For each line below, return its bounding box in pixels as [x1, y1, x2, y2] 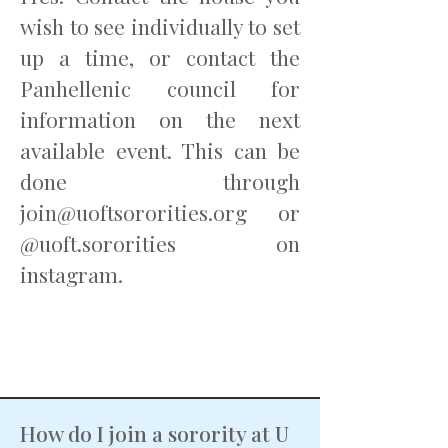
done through [20, 167, 300, 195]
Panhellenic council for [20, 74, 300, 102]
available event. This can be [20, 136, 300, 164]
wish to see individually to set [20, 12, 300, 40]
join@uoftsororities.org [20, 198, 247, 226]
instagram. [20, 260, 128, 288]
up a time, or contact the [20, 43, 300, 71]
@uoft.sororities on [20, 229, 300, 257]
